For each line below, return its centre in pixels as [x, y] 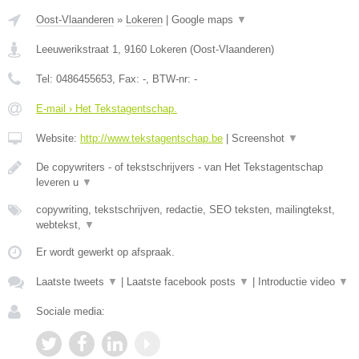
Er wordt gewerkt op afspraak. [105, 252]
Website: [58, 139]
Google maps [204, 20]
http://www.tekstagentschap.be [151, 139]
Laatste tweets [72, 282]
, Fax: [127, 79]
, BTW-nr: [170, 79]
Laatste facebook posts [183, 282]
